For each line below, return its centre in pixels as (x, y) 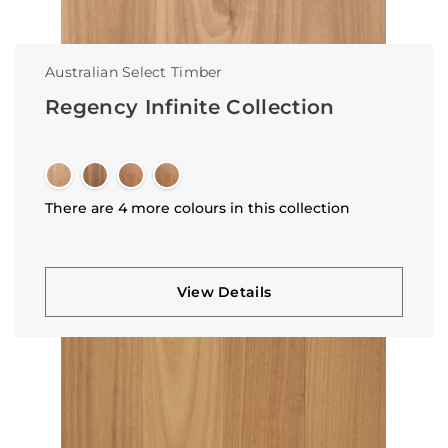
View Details (224, 292)
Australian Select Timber (134, 72)
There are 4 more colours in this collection (197, 208)
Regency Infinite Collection (190, 107)
